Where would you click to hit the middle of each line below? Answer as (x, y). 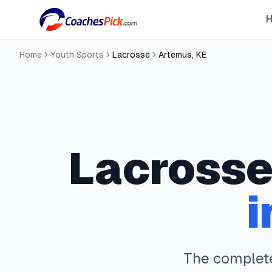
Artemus (175, 55)
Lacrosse (131, 55)
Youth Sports (77, 55)
